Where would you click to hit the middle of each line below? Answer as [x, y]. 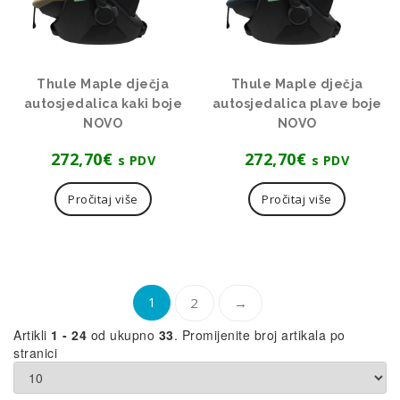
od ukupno [123, 334]
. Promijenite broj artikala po [259, 334]
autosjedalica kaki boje [103, 103]
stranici [35, 352]
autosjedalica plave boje [297, 103]
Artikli [32, 334]
